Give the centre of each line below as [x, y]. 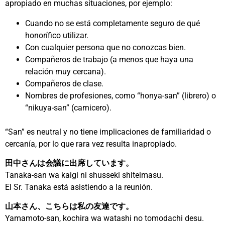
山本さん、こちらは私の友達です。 [69, 206]
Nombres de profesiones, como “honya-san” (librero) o [121, 96]
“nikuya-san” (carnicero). [68, 108]
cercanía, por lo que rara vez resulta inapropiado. [91, 144]
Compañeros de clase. [64, 84]
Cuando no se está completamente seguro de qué [113, 24]
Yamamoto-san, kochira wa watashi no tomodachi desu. [104, 218]
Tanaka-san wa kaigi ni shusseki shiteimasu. [84, 175]
